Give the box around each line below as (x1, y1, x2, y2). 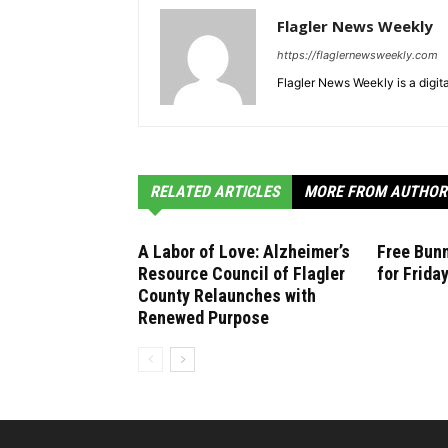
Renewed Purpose (138, 307, 269, 328)
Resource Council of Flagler (138, 263, 345, 284)
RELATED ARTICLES (150, 182, 280, 201)
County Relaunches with (138, 285, 316, 306)
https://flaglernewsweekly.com (277, 48, 438, 62)
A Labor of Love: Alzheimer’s (138, 241, 350, 262)
